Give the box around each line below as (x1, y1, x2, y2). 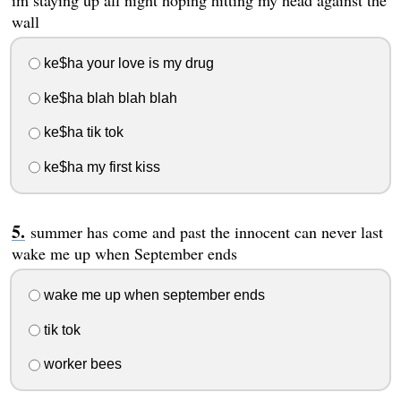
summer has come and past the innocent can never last (30, 221, 383, 243)
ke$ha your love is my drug (39, 55, 214, 71)
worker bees (39, 356, 122, 372)
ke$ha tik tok (39, 124, 124, 141)
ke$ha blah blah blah (39, 90, 177, 106)
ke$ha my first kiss (39, 159, 160, 175)
